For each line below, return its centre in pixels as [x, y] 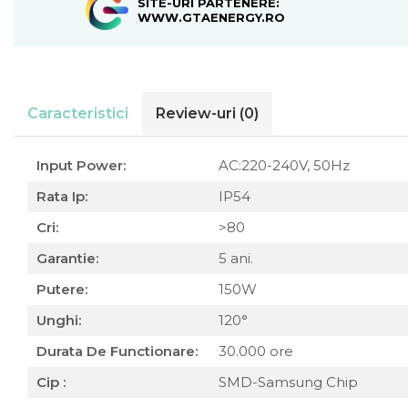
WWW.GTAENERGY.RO [212, 17]
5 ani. [238, 258]
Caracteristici [78, 113]
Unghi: [59, 320]
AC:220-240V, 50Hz [286, 165]
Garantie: [67, 258]
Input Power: [81, 165]
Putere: [62, 289]
